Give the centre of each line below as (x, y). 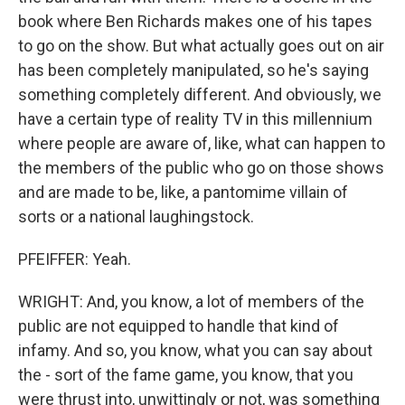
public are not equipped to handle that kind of (179, 326)
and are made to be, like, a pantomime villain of (183, 192)
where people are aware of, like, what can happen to (202, 143)
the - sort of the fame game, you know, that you (186, 375)
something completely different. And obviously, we (200, 94)
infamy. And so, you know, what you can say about (195, 350)
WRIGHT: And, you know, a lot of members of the (191, 301)
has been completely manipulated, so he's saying (193, 70)
